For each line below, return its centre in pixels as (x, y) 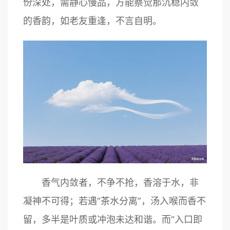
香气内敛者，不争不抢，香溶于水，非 (111, 182)
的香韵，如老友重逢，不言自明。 (92, 21)
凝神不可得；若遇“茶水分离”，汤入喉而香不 (114, 201)
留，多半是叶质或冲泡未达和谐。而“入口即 (113, 219)
